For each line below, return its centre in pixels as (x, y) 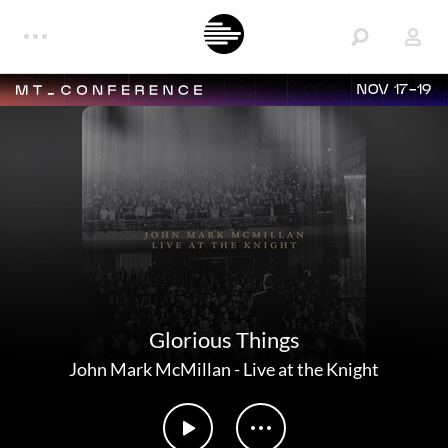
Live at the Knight (311, 369)
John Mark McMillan (150, 369)
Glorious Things (224, 339)
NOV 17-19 (394, 90)
